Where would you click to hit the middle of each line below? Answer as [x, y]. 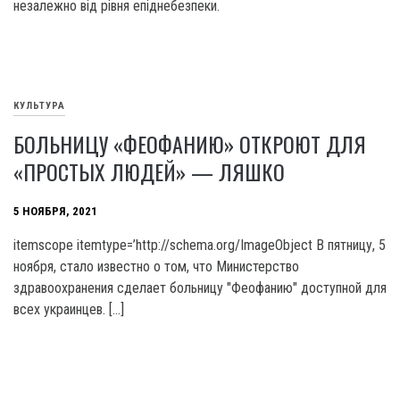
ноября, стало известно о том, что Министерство [156, 267]
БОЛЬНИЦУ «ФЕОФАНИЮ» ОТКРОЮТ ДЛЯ [190, 144]
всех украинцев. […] [69, 309]
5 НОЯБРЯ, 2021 [55, 212]
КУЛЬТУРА [39, 106]
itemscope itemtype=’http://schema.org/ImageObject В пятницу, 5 [200, 245]
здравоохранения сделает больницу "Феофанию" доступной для [200, 288]
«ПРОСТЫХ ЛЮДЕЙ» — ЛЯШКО [149, 171]
